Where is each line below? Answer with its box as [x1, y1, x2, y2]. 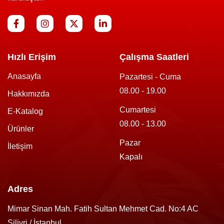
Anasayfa [7, 71, 41, 80]
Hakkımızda [7, 89, 49, 98]
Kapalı [119, 152, 142, 161]
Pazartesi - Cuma [119, 72, 181, 81]
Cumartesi [119, 105, 156, 114]
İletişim [7, 141, 32, 150]
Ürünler [7, 124, 34, 133]
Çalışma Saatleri [119, 51, 189, 62]
